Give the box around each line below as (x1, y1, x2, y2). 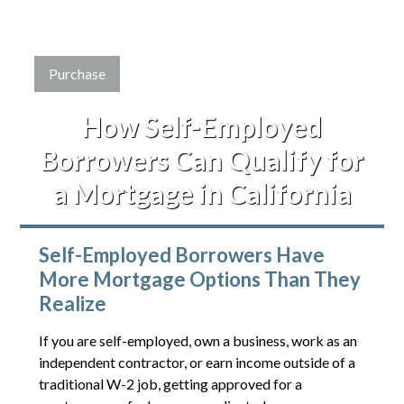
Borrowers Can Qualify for (41, 142, 363, 176)
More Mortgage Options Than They (38, 266, 361, 291)
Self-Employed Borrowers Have (38, 242, 325, 267)
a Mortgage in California (52, 176, 352, 209)
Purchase (49, 64, 106, 82)
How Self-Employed (82, 109, 322, 142)
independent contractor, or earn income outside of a (38, 353, 355, 371)
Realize (38, 290, 106, 316)
